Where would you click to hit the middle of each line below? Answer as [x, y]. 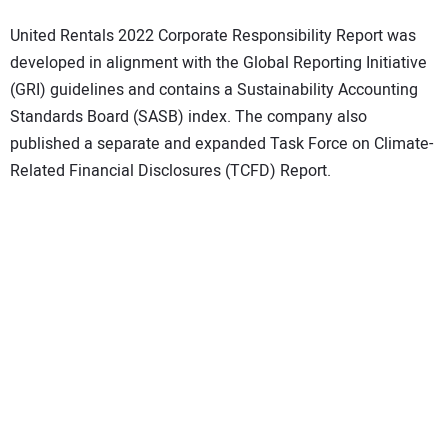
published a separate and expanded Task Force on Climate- [221, 144]
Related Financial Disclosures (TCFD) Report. [170, 171]
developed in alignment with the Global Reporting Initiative [218, 63]
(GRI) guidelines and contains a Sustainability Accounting [214, 90]
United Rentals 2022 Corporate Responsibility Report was [213, 36]
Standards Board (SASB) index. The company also [188, 117]
